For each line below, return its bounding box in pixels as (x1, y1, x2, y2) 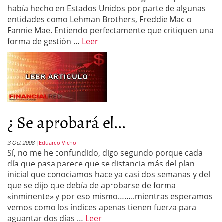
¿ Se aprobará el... (7, 109, 126, 134)
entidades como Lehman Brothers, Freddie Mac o (7, 14, 192, 25)
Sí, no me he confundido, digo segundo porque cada (7, 147, 203, 158)
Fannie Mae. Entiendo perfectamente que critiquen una (7, 25, 214, 36)
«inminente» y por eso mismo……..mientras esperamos (7, 191, 213, 202)
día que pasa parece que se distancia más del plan (7, 158, 195, 169)
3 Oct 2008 (7, 139, 34, 146)
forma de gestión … (7, 36, 82, 47)
